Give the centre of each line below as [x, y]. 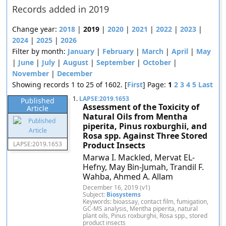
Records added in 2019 [61, 9]
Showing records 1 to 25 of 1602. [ [70, 84]
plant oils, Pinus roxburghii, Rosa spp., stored [145, 216]
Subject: [95, 194]
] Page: [156, 84]
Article [38, 108]
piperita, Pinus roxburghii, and [145, 126]
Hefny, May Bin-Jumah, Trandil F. [144, 167]
